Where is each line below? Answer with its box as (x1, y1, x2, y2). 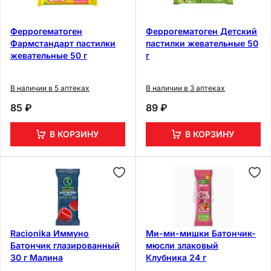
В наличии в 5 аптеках (10, 83, 90, 93)
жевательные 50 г (10, 50, 87, 60)
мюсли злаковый (146, 240, 218, 250)
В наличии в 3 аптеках (146, 83, 225, 93)
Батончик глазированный (10, 240, 120, 250)
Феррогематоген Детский (146, 25, 257, 36)
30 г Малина (10, 252, 63, 263)
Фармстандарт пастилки (10, 38, 116, 48)
